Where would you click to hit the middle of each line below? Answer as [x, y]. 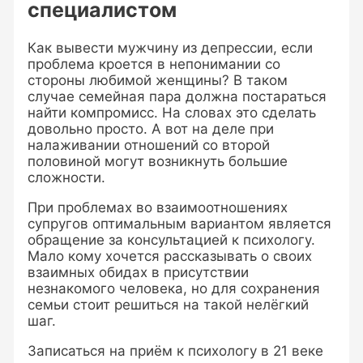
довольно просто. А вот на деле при [151, 128]
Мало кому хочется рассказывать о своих [170, 256]
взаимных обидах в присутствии [139, 272]
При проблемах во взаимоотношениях [158, 207]
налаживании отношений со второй [149, 145]
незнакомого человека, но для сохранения [174, 288]
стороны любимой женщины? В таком [158, 80]
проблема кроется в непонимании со [154, 64]
